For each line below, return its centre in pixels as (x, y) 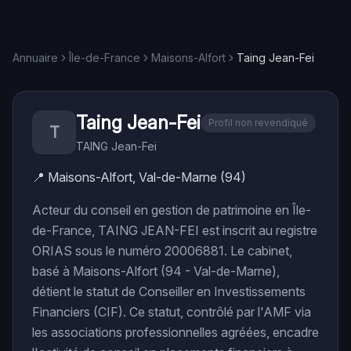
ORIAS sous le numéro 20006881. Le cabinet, (162, 251)
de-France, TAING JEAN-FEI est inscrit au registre (175, 230)
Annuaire (35, 58)
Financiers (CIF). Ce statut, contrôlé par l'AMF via (172, 312)
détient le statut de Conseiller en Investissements (169, 291)
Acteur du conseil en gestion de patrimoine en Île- (172, 210)
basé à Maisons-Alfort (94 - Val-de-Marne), (156, 271)
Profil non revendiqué (258, 123)
